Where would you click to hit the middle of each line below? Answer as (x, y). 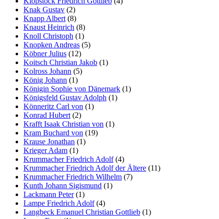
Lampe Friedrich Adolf (59, 203)
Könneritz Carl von (53, 107)
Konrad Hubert (47, 115)
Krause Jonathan (49, 142)
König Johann (45, 80)
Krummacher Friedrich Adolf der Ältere (85, 168)
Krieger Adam (45, 151)
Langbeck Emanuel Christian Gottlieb (82, 212)
